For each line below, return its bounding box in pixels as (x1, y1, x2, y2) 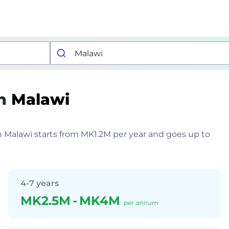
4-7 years (20, 178, 59, 188)
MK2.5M (20, 193, 71, 208)
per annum (124, 199, 158, 207)
